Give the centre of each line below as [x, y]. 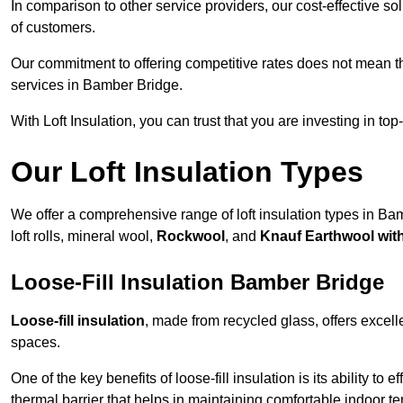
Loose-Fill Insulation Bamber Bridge [197, 282]
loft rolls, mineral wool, [84, 237]
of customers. [53, 28]
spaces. [36, 343]
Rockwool [191, 237]
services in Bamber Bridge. [97, 85]
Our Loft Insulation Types [187, 172]
